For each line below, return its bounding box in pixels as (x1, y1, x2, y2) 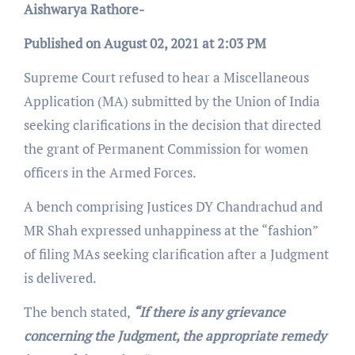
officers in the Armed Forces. (23, 163, 197, 182)
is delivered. (23, 269, 99, 288)
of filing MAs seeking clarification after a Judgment (23, 245, 329, 264)
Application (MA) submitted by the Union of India (23, 92, 320, 111)
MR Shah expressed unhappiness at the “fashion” (23, 221, 318, 240)
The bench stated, (23, 303, 133, 322)
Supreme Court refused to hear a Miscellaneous (23, 68, 309, 87)
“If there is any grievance (132, 303, 285, 322)
